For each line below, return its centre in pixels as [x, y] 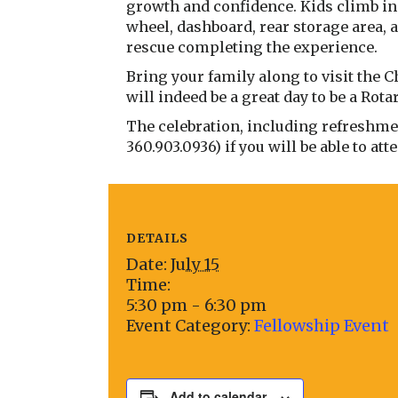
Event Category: [188, 326]
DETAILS [157, 239]
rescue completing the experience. [252, 48]
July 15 [195, 265]
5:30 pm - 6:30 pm [196, 306]
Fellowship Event [322, 326]
